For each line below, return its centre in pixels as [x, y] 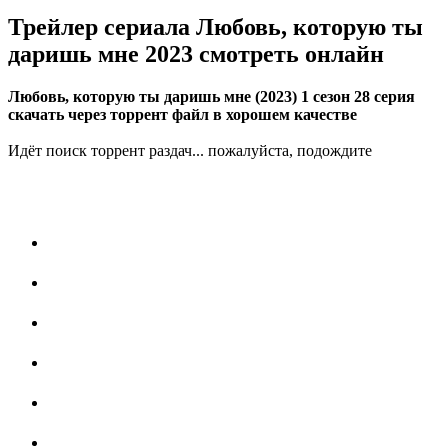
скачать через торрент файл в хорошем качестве [182, 115]
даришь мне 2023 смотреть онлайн [196, 54]
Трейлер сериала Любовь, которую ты [215, 27]
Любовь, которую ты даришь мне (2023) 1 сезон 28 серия [211, 97]
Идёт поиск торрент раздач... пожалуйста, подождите [190, 151]
